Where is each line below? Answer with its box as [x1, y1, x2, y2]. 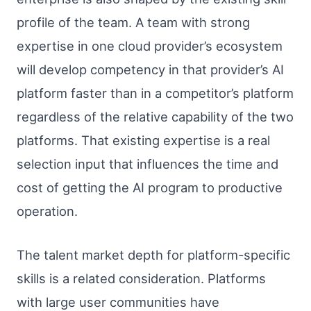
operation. [17, 203, 78, 219]
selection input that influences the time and [17, 155, 278, 171]
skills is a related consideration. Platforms [17, 270, 266, 286]
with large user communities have [17, 294, 219, 310]
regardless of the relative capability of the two [17, 108, 294, 124]
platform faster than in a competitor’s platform [17, 85, 294, 101]
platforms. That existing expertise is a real [17, 132, 270, 148]
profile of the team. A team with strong [17, 14, 250, 30]
